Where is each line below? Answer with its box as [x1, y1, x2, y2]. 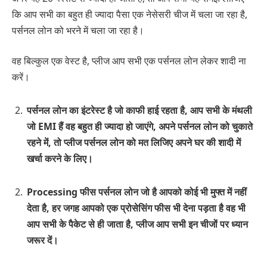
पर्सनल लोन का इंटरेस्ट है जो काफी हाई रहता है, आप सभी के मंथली [27, 103, 252, 117]
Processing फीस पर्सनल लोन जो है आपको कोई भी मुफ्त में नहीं [27, 185, 247, 198]
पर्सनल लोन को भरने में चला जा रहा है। [12, 23, 144, 37]
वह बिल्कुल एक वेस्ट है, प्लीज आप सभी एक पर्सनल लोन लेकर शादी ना [12, 54, 246, 68]
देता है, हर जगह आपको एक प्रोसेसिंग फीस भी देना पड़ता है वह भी [27, 201, 246, 215]
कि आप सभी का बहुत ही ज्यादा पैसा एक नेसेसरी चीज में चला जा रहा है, [12, 7, 247, 21]
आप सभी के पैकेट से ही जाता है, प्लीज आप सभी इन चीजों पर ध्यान [27, 217, 248, 231]
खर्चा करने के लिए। [27, 151, 93, 165]
